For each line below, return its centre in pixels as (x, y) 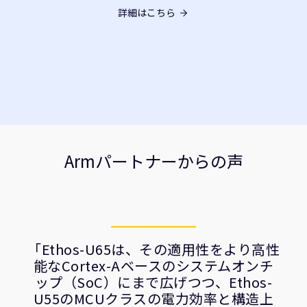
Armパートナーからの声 (153, 161)
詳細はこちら (147, 12)
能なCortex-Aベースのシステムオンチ (153, 266)
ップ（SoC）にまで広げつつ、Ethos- (153, 282)
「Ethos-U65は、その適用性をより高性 (153, 249)
